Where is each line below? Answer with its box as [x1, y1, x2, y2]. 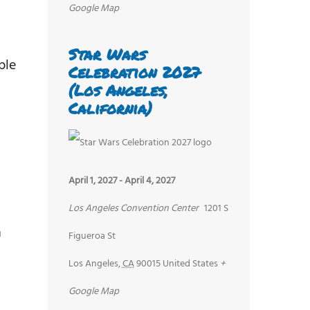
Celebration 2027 [68, 62, 201, 84]
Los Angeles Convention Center [68, 200, 199, 217]
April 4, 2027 [124, 172, 175, 189]
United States [162, 255, 218, 272]
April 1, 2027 [68, 172, 117, 189]
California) [68, 98, 152, 120]
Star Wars [68, 44, 146, 66]
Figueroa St [68, 228, 116, 244]
